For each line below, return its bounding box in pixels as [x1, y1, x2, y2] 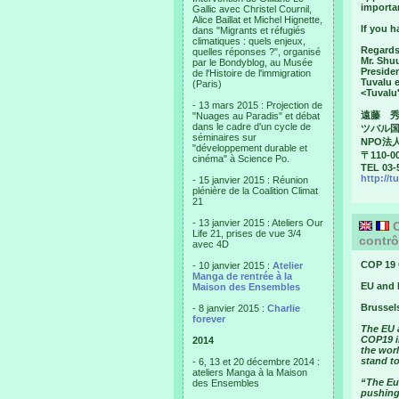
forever [192, 313, 225, 324]
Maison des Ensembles [192, 281, 300, 292]
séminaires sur [192, 132, 256, 142]
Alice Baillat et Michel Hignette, [192, 14, 322, 25]
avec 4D [192, 239, 229, 249]
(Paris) [192, 78, 222, 89]
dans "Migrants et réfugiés [192, 25, 305, 36]
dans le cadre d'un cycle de [192, 121, 311, 132]
